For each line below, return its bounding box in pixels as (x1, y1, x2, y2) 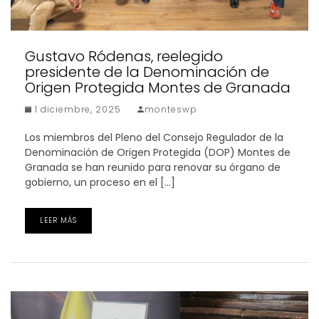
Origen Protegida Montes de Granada (25, 77, 291, 98)
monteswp (145, 103, 197, 115)
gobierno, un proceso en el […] (25, 174, 175, 189)
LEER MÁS (40, 214, 77, 226)
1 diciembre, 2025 (32, 103, 121, 115)
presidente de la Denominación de (25, 61, 269, 82)
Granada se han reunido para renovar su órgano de (25, 159, 281, 174)
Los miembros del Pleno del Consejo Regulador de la (25, 130, 283, 145)
